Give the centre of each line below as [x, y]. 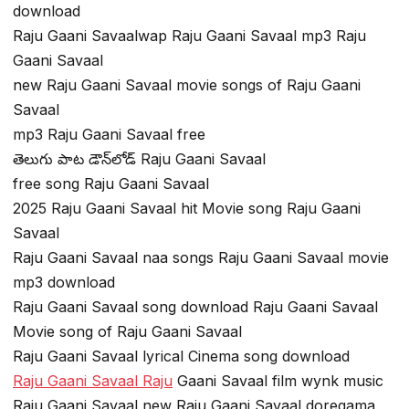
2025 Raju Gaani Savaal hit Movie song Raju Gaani [187, 208]
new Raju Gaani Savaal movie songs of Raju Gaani [187, 84]
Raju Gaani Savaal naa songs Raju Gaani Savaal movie [201, 257]
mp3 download [64, 282]
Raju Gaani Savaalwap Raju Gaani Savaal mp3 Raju [189, 35]
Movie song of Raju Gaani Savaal [127, 331]
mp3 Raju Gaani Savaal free [109, 134]
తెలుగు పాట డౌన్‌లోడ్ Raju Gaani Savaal [139, 158]
